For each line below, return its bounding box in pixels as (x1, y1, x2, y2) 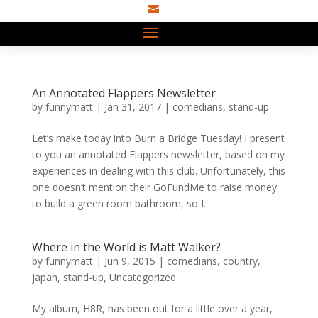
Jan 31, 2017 (104, 100, 161, 114)
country (222, 254, 258, 268)
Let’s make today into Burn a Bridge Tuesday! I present (31, 131, 285, 145)
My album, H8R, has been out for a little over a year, (31, 302, 273, 315)
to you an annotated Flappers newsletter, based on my (31, 148, 285, 161)
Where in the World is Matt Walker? (31, 239, 221, 255)
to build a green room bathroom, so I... (31, 197, 210, 210)
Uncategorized (109, 270, 176, 284)
